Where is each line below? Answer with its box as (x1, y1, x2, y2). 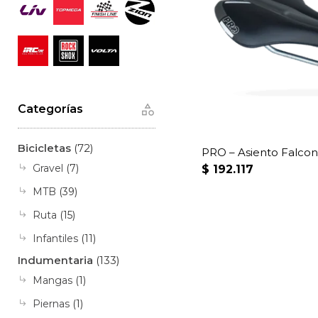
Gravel (33, 162, 63, 175)
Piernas (33, 297, 70, 311)
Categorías (18, 102, 83, 116)
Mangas (33, 274, 72, 287)
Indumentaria (18, 253, 93, 268)
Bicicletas (18, 141, 71, 155)
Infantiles (33, 232, 78, 246)
